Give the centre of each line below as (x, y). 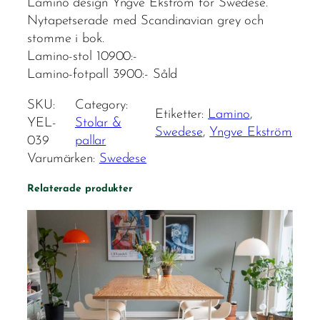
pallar (90, 141)
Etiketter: (182, 114)
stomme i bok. (66, 39)
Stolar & (98, 124)
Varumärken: (63, 159)
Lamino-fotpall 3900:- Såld (102, 74)
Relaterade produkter (80, 189)
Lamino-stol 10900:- (82, 56)
